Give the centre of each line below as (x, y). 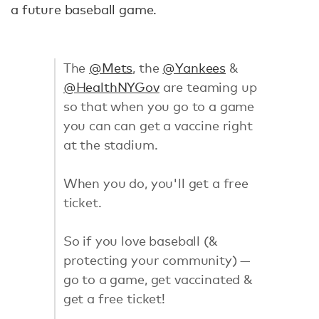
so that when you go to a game (159, 106)
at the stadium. (110, 144)
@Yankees (194, 67)
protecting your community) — (157, 260)
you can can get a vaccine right (158, 125)
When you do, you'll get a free (156, 183)
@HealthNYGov (111, 87)
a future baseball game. (86, 10)
